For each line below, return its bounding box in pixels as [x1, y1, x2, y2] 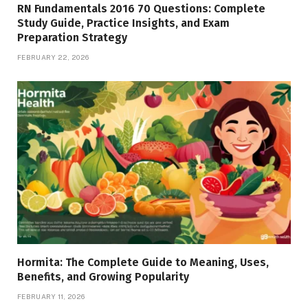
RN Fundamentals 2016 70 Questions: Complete [17, 2, 265, 16]
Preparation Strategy [17, 31, 127, 45]
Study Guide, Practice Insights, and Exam [17, 16, 230, 30]
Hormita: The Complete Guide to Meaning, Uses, [17, 256, 269, 269]
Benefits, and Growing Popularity [17, 270, 189, 284]
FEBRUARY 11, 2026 [17, 292, 85, 301]
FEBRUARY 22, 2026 [17, 53, 89, 62]
